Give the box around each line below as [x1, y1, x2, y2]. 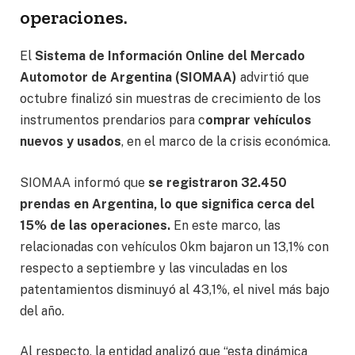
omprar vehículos [205, 113, 311, 128]
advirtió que [237, 70, 309, 86]
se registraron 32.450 [148, 174, 287, 190]
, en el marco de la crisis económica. [121, 134, 330, 150]
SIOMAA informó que [20, 174, 148, 190]
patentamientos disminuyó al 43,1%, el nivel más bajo [20, 281, 330, 297]
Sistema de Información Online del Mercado [35, 48, 305, 64]
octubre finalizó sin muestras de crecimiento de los [20, 91, 321, 107]
